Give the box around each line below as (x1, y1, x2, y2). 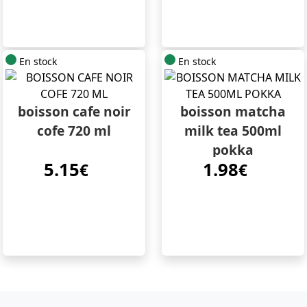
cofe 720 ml (37, 121, 111, 140)
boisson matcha (180, 102, 286, 121)
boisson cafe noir (17, 102, 131, 121)
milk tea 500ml (184, 121, 282, 140)
